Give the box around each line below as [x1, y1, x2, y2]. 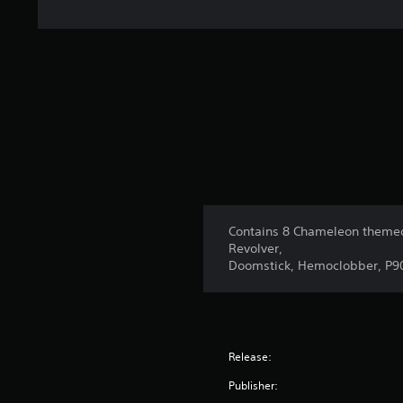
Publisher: [228, 378, 279, 393]
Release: [228, 349, 273, 364]
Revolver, [228, 240, 283, 256]
